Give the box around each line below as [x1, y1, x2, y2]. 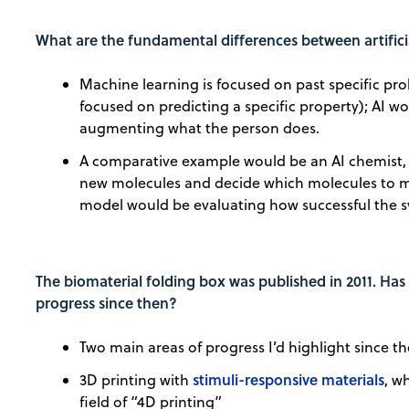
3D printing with [79, 370, 194, 391]
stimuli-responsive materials [193, 369, 385, 391]
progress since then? [36, 292, 178, 314]
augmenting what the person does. [79, 118, 320, 139]
